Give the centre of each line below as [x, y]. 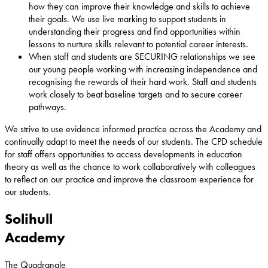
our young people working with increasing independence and [143, 69]
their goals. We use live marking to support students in [127, 19]
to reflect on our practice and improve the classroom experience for [129, 179]
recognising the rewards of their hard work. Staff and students [143, 81]
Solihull [29, 219]
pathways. [48, 106]
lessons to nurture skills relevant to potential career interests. [138, 44]
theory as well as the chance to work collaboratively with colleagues [130, 166]
